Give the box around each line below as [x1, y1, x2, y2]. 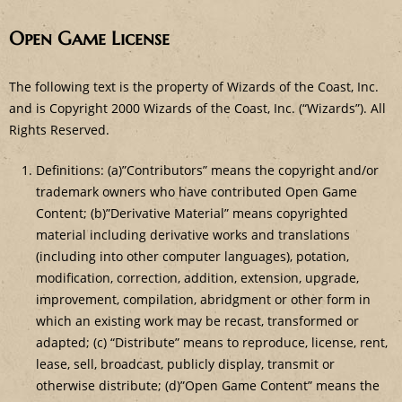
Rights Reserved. [9, 120, 109, 138]
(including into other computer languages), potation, [36, 247, 349, 265]
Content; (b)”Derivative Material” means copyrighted [36, 204, 348, 222]
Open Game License [9, 26, 170, 50]
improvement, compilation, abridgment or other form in [36, 290, 371, 308]
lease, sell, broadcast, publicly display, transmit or [36, 354, 335, 372]
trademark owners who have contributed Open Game [36, 182, 357, 200]
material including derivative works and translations [36, 225, 350, 243]
